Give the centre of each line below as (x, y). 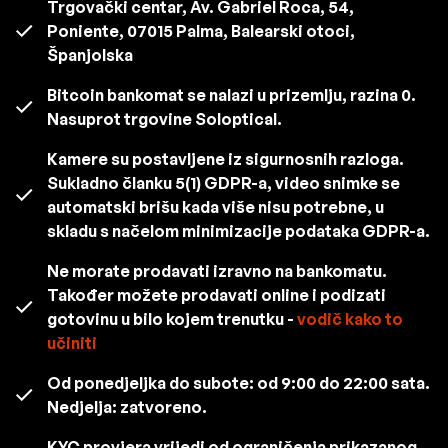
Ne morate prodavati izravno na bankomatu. (217, 270)
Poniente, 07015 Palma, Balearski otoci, (201, 30)
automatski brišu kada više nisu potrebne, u (215, 206)
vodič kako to (350, 318)
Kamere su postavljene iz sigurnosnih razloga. (225, 158)
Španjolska (90, 54)
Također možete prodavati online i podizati (216, 294)
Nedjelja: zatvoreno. (127, 406)
